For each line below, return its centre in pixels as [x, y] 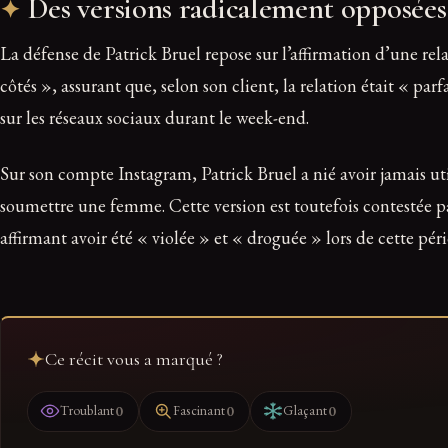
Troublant [87, 411]
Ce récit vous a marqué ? [133, 358]
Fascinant [199, 411]
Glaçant [305, 411]
